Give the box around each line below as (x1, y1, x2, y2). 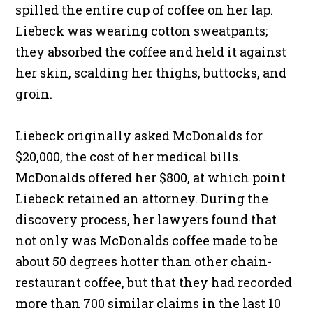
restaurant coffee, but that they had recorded (15, 274, 293, 291)
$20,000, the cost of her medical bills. (15, 148, 242, 166)
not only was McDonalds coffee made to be (15, 232, 279, 249)
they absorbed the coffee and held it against (15, 43, 287, 61)
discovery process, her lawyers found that (15, 211, 277, 228)
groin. (15, 85, 53, 103)
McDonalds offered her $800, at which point (15, 169, 286, 187)
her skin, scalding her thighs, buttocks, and (15, 64, 287, 82)
